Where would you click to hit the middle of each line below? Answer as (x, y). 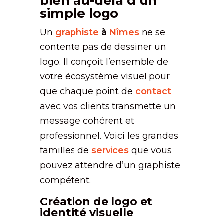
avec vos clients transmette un (108, 106)
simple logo (79, 13)
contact (153, 91)
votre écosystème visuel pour (105, 76)
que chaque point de (87, 91)
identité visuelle (86, 212)
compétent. (65, 180)
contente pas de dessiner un (103, 47)
